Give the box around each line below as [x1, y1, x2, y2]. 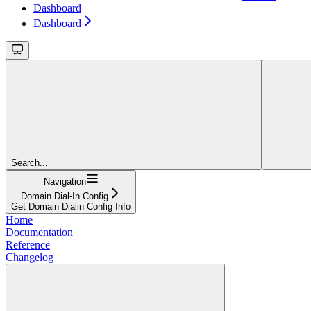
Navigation [43, 176, 86, 187]
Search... [11, 157, 48, 168]
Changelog [6, 251, 53, 263]
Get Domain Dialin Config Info [11, 201, 131, 212]
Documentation [6, 226, 73, 238]
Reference [6, 238, 50, 251]
